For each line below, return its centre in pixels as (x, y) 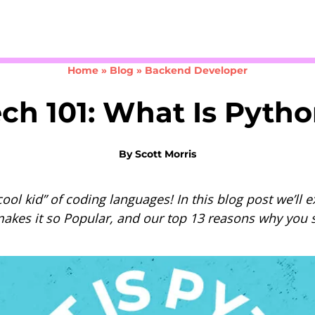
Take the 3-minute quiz (112, 26)
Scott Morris (166, 154)
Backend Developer (196, 70)
